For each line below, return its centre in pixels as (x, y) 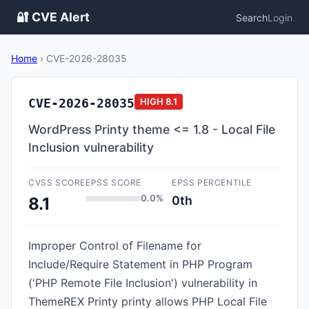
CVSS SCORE (57, 182)
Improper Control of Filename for (115, 246)
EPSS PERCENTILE (212, 182)
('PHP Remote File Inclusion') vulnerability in (143, 283)
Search (252, 17)
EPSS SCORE (113, 182)
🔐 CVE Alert (53, 17)
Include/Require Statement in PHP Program (140, 264)
